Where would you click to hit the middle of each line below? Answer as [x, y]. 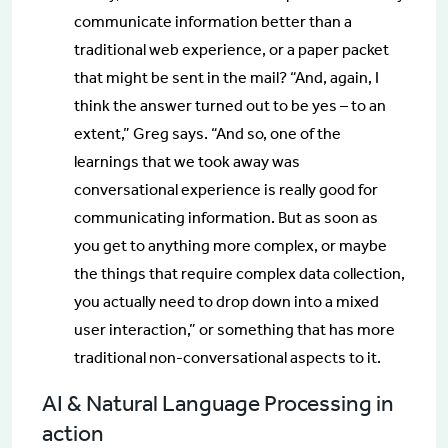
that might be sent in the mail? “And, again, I [226, 77]
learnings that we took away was [187, 161]
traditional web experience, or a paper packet [231, 49]
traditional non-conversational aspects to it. [227, 357]
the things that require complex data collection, [239, 273]
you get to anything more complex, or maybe [230, 245]
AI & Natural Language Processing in [218, 402]
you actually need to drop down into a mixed [226, 301]
